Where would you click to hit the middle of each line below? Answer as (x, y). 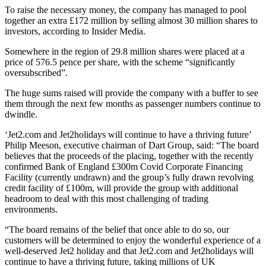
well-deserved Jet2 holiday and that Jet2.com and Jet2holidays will (129, 251)
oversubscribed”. (36, 72)
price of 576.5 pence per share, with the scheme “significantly (120, 62)
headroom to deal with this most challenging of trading (107, 198)
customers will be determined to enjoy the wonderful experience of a (133, 240)
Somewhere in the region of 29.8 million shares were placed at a (125, 51)
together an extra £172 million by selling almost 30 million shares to (131, 20)
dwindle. (21, 114)
